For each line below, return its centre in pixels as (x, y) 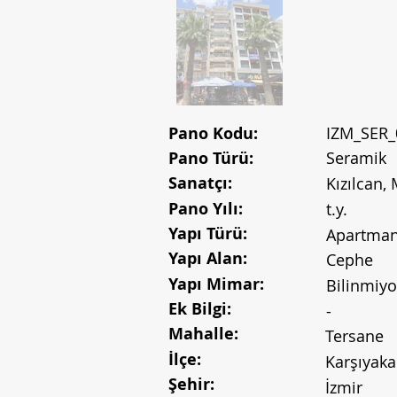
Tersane (354, 336)
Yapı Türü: (208, 234)
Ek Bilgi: (200, 309)
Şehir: (191, 384)
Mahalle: (203, 334)
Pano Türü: (211, 158)
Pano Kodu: (213, 133)
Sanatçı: (200, 183)
